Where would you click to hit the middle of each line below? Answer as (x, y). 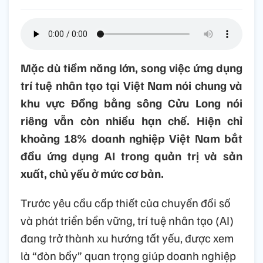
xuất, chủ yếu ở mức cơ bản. (92, 173)
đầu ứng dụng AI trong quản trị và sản (131, 156)
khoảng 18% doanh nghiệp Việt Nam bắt (131, 138)
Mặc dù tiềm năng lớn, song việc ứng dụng (131, 68)
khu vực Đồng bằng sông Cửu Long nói (131, 103)
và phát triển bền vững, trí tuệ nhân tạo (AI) (127, 220)
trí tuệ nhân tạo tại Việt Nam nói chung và (131, 85)
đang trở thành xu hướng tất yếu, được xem (127, 238)
